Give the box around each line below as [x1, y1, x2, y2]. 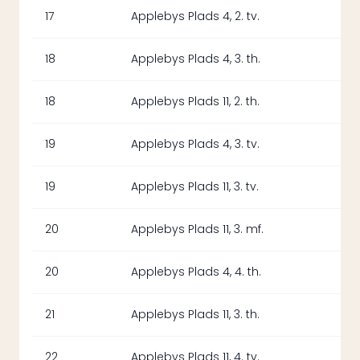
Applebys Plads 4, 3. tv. [131, 137, 260, 151]
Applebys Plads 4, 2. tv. [131, 10, 260, 23]
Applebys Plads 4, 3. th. [131, 52, 260, 66]
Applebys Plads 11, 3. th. [131, 308, 260, 321]
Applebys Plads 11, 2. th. [131, 95, 260, 108]
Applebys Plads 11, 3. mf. [131, 223, 264, 236]
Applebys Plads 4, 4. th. [131, 265, 261, 279]
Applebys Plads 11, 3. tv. [131, 180, 259, 194]
